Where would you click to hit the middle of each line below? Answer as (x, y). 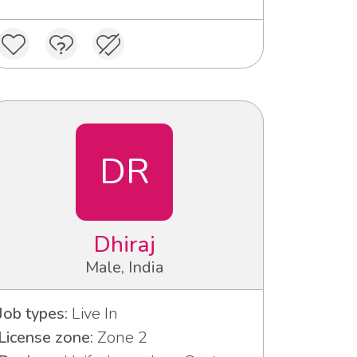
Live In (93, 313)
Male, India (124, 267)
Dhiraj (124, 244)
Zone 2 (120, 337)
